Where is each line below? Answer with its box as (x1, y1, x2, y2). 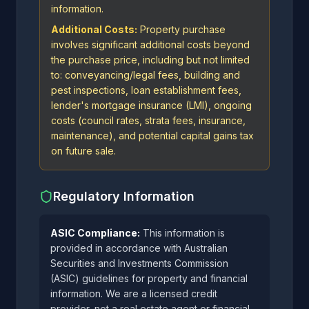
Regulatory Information (53, 189, 195, 203)
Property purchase (137, 23, 226, 35)
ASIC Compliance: (50, 227, 140, 239)
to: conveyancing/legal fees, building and (51, 69, 240, 81)
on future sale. (51, 145, 116, 157)
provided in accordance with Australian (50, 242, 228, 254)
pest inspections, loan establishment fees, (51, 84, 241, 96)
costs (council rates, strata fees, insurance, (51, 114, 246, 126)
